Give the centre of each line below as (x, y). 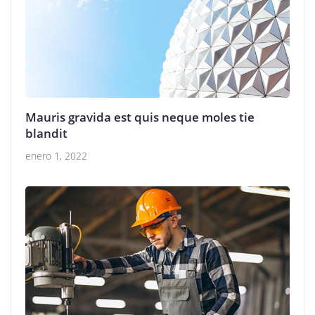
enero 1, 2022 (56, 156)
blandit (46, 133)
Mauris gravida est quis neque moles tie (140, 117)
